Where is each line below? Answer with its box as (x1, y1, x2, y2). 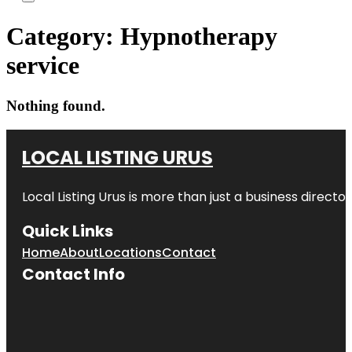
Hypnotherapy (120, 22, 277, 51)
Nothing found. (6, 97, 105, 114)
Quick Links (22, 219, 113, 242)
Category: (6, 22, 120, 51)
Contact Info (22, 262, 125, 285)
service (6, 51, 79, 80)
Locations (99, 243, 162, 262)
